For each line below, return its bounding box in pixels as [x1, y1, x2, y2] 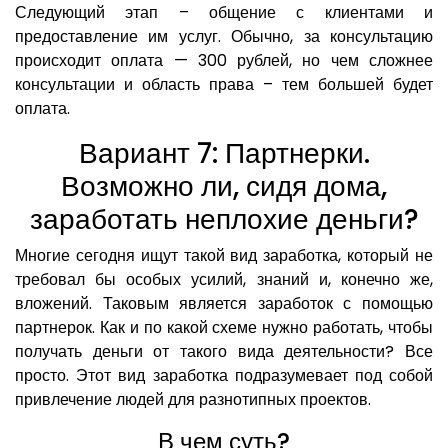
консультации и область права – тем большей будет [15, 73, 433, 97]
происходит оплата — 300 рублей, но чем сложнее [15, 49, 433, 73]
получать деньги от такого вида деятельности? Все [15, 340, 433, 364]
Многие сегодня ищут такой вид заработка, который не [15, 244, 433, 268]
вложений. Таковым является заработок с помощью [15, 292, 433, 316]
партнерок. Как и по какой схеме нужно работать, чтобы [15, 316, 433, 340]
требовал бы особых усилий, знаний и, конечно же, [15, 268, 433, 292]
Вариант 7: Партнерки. [78, 134, 370, 174]
